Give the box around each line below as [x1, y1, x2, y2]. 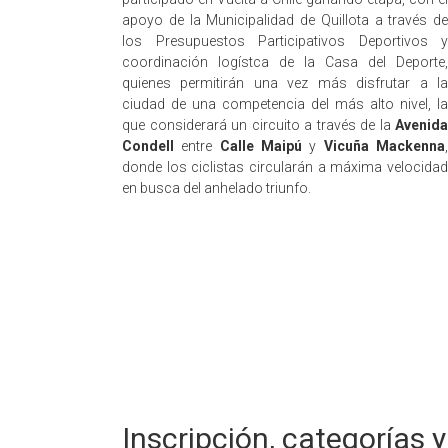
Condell [122, 138, 174, 154]
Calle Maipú [219, 138, 303, 154]
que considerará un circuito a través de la [122, 117, 395, 133]
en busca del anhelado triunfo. [122, 180, 311, 196]
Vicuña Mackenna [323, 138, 446, 154]
